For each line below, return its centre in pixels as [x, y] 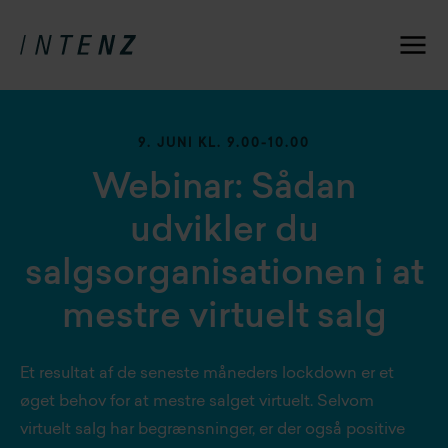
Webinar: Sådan [224, 189]
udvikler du [224, 232]
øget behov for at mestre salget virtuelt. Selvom [197, 402]
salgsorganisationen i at [224, 275]
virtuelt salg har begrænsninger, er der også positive [212, 430]
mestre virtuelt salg [224, 318]
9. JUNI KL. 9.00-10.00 [224, 144]
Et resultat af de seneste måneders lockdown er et [207, 374]
